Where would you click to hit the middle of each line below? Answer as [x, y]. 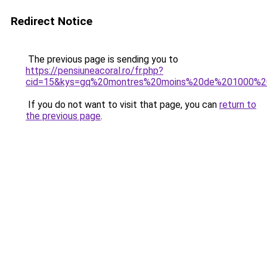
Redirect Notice [52, 21]
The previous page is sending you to [102, 59]
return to [238, 105]
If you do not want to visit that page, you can [122, 105]
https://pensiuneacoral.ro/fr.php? [94, 71]
